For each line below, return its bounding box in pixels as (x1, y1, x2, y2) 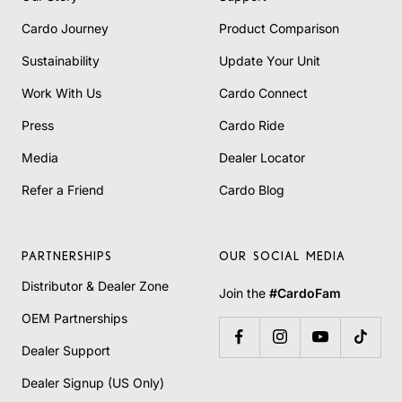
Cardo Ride (219, 117, 284, 133)
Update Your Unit (219, 52, 320, 68)
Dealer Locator (219, 149, 305, 165)
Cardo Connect (219, 84, 308, 100)
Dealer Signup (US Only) (22, 374, 164, 390)
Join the (219, 284, 269, 301)
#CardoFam (269, 284, 341, 301)
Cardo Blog (219, 181, 284, 197)
